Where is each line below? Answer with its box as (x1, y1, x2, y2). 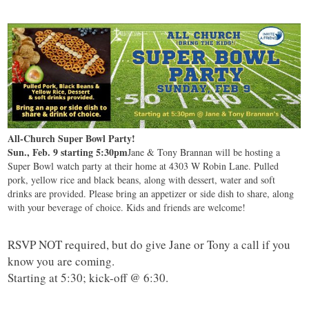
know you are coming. (8, 253, 115, 270)
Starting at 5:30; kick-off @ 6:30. (8, 270, 169, 286)
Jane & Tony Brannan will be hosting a (128, 146, 281, 159)
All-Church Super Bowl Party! (8, 131, 136, 146)
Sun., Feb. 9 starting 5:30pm (8, 145, 128, 160)
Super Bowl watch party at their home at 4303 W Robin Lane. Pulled (8, 159, 279, 173)
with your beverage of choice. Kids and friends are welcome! (8, 201, 246, 215)
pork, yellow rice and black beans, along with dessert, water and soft (8, 173, 276, 187)
